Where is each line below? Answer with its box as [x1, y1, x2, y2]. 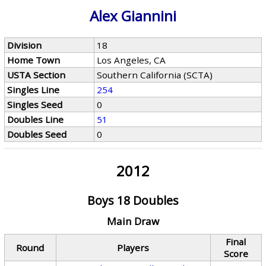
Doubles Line [7, 113, 64, 125]
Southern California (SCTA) [97, 69, 213, 81]
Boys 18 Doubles [87, 192, 179, 208]
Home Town [7, 54, 61, 66]
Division [7, 39, 42, 51]
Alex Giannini [89, 6, 176, 26]
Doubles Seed [7, 128, 67, 140]
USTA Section [7, 69, 66, 81]
